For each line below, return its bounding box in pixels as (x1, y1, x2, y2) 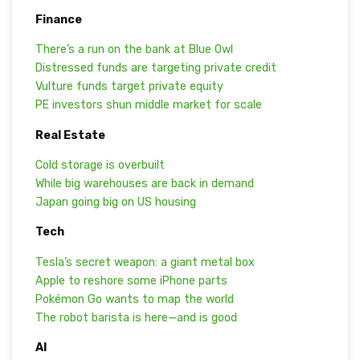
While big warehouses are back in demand (35, 177, 254, 191)
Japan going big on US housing (35, 195, 196, 210)
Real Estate (35, 128, 105, 142)
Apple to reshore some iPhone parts (35, 273, 227, 288)
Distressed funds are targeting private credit (35, 61, 276, 76)
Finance (35, 12, 82, 27)
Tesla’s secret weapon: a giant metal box (35, 255, 255, 269)
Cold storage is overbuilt (35, 158, 165, 173)
